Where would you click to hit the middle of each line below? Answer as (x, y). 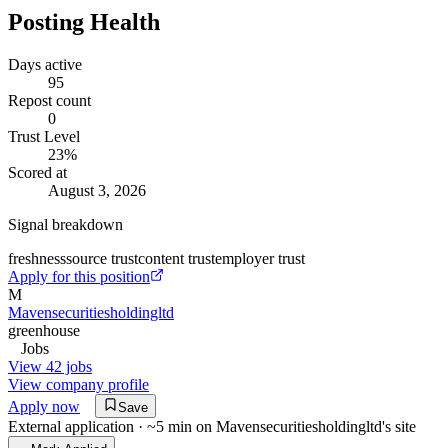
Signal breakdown (65, 224)
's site (399, 426)
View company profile (78, 384)
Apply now (44, 406)
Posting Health (84, 21)
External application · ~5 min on (110, 426)
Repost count (49, 100)
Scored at (37, 172)
